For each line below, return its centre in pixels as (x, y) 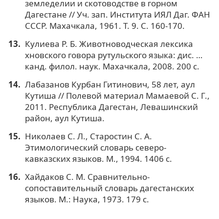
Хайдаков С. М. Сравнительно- (87, 177)
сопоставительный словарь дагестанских (109, 188)
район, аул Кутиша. (65, 118)
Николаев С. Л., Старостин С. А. (88, 136)
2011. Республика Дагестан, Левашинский (111, 107)
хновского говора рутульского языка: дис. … (113, 55)
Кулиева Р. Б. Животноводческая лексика (109, 44)
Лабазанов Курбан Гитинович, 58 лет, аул (110, 85)
